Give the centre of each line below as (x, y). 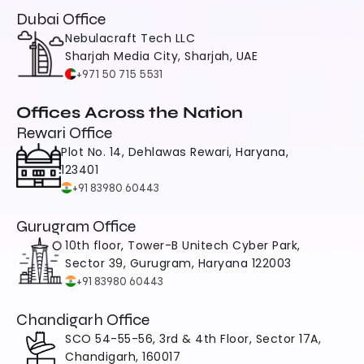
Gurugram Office (76, 226)
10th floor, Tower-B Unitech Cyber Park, (183, 245)
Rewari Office (64, 133)
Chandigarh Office (83, 320)
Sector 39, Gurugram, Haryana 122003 (178, 263)
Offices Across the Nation (130, 113)
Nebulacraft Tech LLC (130, 38)
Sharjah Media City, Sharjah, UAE (161, 56)
